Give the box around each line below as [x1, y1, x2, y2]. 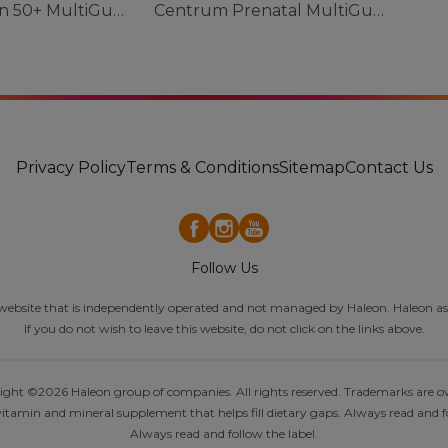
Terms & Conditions [125, 158, 279, 178]
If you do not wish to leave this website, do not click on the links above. [23, 321, 425, 337]
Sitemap [278, 158, 345, 178]
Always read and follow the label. [130, 426, 318, 442]
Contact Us [344, 158, 433, 178]
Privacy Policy [15, 158, 126, 178]
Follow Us [190, 259, 258, 278]
